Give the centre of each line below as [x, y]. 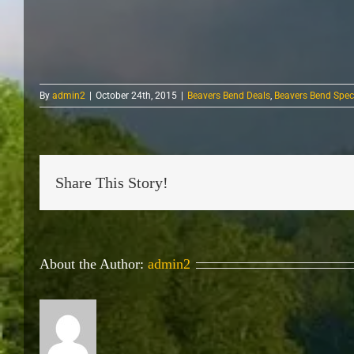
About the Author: [94, 264]
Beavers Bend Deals [229, 96]
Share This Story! [112, 183]
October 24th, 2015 [136, 96]
